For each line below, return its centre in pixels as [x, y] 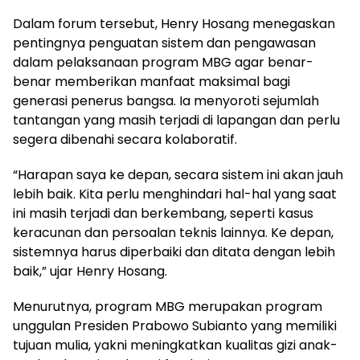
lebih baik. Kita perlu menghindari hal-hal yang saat [175, 194]
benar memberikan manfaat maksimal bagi [151, 81]
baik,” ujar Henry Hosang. [90, 271]
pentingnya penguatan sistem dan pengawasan [164, 43]
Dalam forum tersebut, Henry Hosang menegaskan [174, 23]
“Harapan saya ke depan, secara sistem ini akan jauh [178, 174]
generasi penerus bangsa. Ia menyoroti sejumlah [166, 100]
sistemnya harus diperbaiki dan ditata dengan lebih [174, 252]
